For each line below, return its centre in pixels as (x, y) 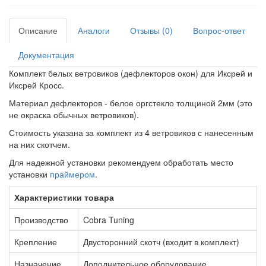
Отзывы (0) (151, 30)
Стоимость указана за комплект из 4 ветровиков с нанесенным (131, 132)
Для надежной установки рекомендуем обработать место (121, 162)
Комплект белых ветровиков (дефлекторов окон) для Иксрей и (131, 73)
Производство (41, 219)
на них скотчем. (39, 144)
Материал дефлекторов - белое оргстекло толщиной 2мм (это (131, 102)
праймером (72, 174)
